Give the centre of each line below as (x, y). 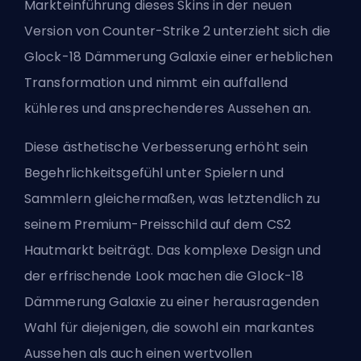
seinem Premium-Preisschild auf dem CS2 (158, 224)
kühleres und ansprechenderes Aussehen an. (170, 108)
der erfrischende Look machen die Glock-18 (164, 276)
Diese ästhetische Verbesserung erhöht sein (166, 147)
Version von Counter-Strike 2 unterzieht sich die (177, 31)
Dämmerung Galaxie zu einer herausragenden (172, 301)
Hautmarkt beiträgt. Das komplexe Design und (173, 250)
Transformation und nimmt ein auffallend (156, 82)
